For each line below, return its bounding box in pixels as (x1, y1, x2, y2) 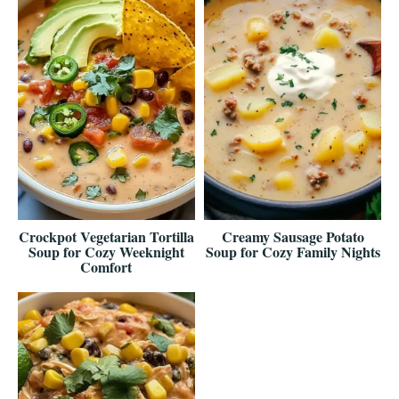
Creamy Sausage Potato (221, 226, 364, 247)
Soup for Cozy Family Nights (205, 241, 380, 262)
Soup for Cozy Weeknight (28, 241, 184, 262)
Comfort (80, 256, 133, 277)
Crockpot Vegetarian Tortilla (18, 226, 194, 247)
